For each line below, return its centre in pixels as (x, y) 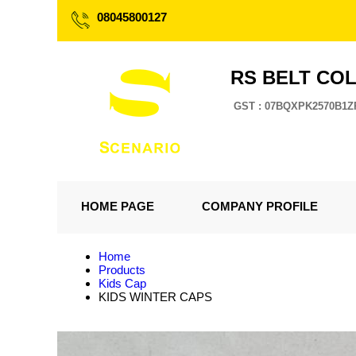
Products (122, 270)
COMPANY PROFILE (260, 206)
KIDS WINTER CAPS (155, 297)
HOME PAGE (118, 206)
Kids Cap (122, 283)
